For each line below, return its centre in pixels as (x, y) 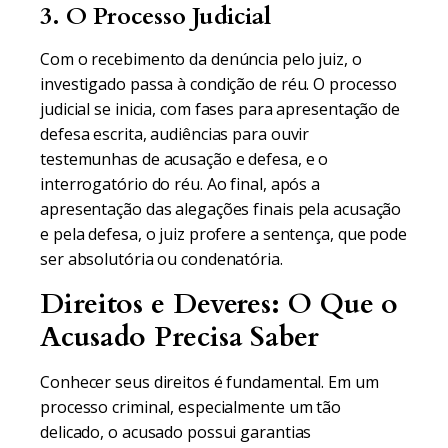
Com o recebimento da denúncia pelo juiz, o (201, 59)
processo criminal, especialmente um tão (191, 407)
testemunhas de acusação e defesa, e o (184, 159)
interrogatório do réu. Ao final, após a (180, 184)
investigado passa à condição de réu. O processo (219, 84)
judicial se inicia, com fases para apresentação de (220, 109)
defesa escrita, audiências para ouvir (175, 134)
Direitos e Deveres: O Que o (219, 304)
